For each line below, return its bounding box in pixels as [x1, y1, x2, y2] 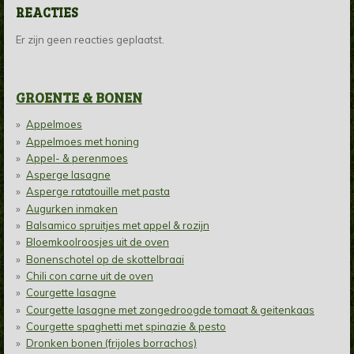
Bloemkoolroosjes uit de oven [25, 235, 169, 249]
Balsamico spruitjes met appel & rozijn [25, 219, 209, 232]
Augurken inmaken [25, 201, 118, 215]
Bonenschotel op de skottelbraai [25, 252, 184, 265]
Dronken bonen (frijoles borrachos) [25, 337, 197, 350]
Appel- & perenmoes [25, 151, 128, 164]
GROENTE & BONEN [16, 88, 142, 107]
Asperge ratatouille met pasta [25, 185, 170, 198]
